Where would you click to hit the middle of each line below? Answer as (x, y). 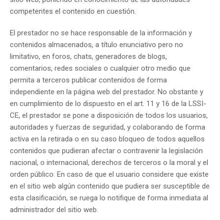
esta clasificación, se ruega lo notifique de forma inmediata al (109, 198)
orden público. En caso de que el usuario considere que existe (109, 174)
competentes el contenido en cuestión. (73, 11)
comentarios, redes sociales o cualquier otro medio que (100, 68)
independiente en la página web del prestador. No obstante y (107, 92)
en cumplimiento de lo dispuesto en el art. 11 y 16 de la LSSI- (108, 104)
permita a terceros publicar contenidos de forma (88, 80)
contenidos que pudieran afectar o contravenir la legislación (106, 151)
